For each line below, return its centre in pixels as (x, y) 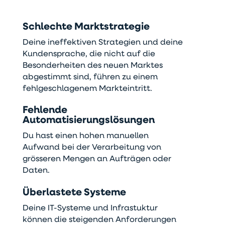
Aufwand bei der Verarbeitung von (92, 148)
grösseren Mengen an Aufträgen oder (97, 159)
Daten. (36, 171)
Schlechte (48, 27)
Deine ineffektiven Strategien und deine (102, 42)
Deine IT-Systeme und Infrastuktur (90, 208)
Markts (91, 27)
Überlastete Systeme (74, 193)
